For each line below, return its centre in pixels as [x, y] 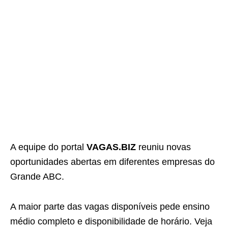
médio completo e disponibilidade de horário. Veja [111, 221]
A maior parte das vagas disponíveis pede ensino [110, 207]
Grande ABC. [37, 177]
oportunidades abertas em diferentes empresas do [112, 162]
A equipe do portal [48, 147]
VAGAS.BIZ [111, 147]
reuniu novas [163, 147]
